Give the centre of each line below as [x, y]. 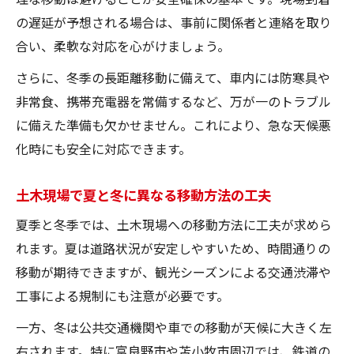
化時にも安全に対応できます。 [104, 148]
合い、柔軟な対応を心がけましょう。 [123, 45]
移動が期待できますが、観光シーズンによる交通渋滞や [173, 271]
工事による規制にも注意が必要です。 [122, 295]
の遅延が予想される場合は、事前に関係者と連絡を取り [174, 22]
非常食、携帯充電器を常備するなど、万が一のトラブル [173, 101]
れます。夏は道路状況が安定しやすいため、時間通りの [173, 248]
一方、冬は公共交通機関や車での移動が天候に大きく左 [174, 327]
